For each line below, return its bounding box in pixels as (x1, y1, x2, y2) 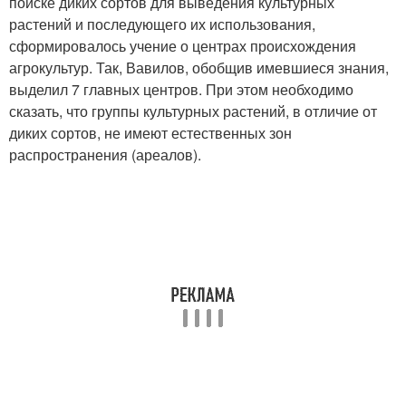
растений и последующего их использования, (9, 14, 315, 35)
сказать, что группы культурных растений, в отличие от (9, 101, 377, 122)
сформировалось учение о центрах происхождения (9, 35, 356, 57)
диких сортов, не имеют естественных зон (9, 122, 292, 144)
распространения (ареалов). (9, 144, 201, 166)
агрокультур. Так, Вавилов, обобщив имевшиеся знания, (9, 57, 389, 79)
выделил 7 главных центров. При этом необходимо (9, 79, 353, 101)
